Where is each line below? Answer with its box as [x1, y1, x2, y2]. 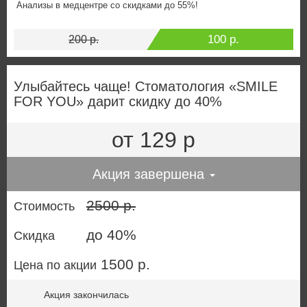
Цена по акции [14, 258, 97, 272]
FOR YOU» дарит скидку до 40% [14, 93, 222, 109]
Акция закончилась [44, 288, 129, 300]
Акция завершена [92, 166, 208, 182]
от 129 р [112, 127, 195, 152]
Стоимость [14, 199, 75, 213]
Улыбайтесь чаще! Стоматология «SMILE [14, 78, 278, 94]
